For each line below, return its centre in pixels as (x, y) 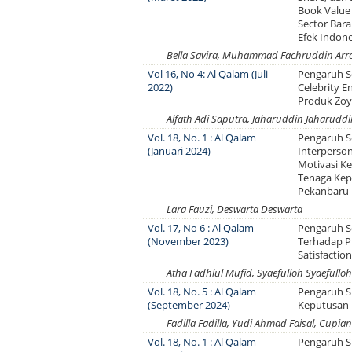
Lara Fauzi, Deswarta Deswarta (235, 209)
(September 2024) (189, 305)
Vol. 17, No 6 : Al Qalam (201, 228)
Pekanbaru (324, 191)
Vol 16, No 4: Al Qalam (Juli (208, 74)
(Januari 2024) (180, 151)
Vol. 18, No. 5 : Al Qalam (202, 291)
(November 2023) (189, 241)
